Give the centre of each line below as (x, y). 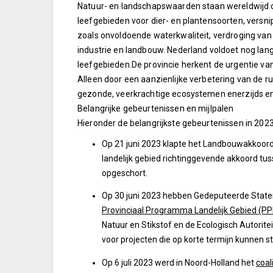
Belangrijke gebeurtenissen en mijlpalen (156, 108)
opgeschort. (125, 173)
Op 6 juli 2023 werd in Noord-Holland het (179, 262)
